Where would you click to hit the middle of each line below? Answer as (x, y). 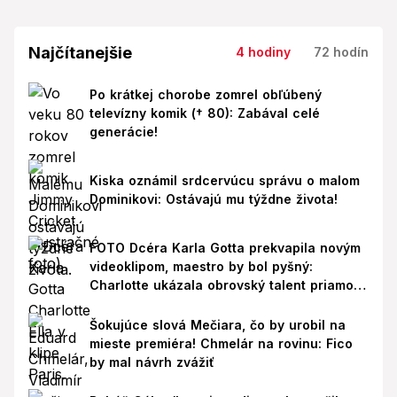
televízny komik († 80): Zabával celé (204, 113)
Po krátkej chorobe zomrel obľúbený (205, 94)
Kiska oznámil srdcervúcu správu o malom (224, 180)
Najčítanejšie (80, 53)
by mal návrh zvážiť (152, 362)
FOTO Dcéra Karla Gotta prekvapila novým (225, 248)
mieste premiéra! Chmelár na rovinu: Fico (221, 343)
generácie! (123, 131)
